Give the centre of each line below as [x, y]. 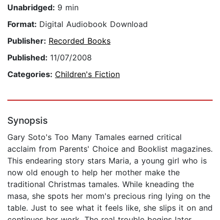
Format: [23, 24]
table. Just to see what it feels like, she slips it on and [110, 208]
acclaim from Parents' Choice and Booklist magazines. [110, 149]
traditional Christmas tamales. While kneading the [101, 184]
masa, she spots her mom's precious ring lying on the [109, 196]
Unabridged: [32, 8]
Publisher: [28, 41]
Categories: [31, 74]
